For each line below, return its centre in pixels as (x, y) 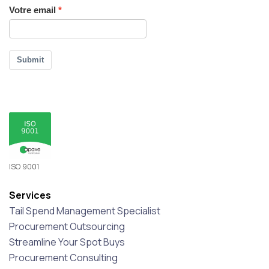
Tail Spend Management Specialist (85, 211)
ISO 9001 (24, 167)
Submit (30, 60)
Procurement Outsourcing (67, 227)
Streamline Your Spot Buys (67, 242)
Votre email (32, 10)
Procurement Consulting (63, 258)
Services (30, 195)
